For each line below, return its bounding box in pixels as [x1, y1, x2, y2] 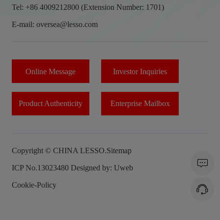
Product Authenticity [19, 99, 83, 108]
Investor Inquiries [113, 67, 167, 76]
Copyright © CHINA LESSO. [11, 146, 107, 155]
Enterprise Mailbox [110, 99, 170, 108]
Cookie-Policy [11, 181, 56, 190]
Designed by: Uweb [70, 164, 133, 172]
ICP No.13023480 [11, 164, 69, 172]
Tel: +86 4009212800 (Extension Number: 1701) [11, 2, 164, 11]
